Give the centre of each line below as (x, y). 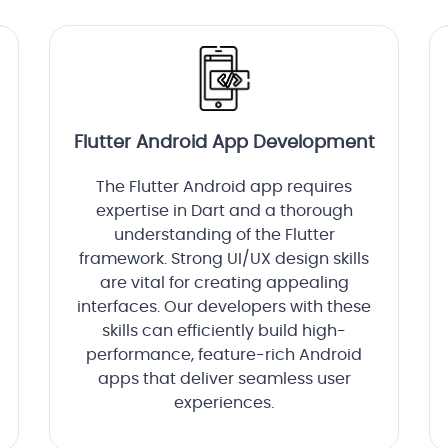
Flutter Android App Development (224, 143)
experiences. (224, 403)
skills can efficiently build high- (224, 331)
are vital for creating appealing (224, 283)
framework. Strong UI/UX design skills (224, 259)
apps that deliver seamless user (224, 379)
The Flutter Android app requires (224, 187)
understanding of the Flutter (224, 235)
